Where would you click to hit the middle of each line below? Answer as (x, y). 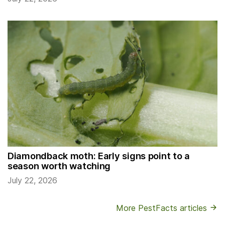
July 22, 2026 (32, 180)
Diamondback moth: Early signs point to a (99, 155)
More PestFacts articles (163, 208)
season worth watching (59, 165)
